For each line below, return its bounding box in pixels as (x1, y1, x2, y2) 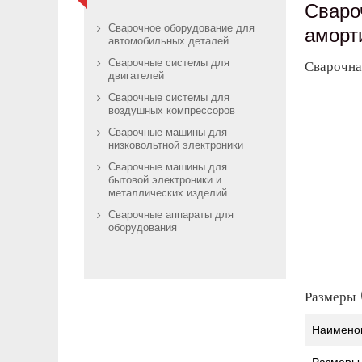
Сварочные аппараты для (108, 207, 234, 225)
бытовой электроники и (108, 172, 221, 190)
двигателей (108, 68, 164, 86)
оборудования (108, 220, 177, 238)
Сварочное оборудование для (108, 20, 255, 38)
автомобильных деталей (108, 33, 229, 51)
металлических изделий (108, 185, 227, 203)
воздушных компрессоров (108, 103, 235, 120)
